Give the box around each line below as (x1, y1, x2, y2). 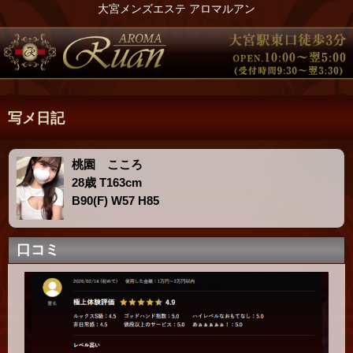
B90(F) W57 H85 (72, 194, 160, 208)
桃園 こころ (72, 158, 143, 172)
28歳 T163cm (72, 176, 143, 190)
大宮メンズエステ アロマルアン (98, 2, 255, 15)
